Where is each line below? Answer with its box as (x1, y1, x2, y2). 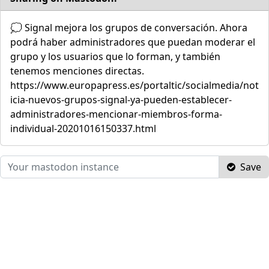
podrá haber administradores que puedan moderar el (10, 35, 255, 49)
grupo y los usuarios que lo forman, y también (10, 49, 220, 63)
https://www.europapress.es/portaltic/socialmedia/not (10, 78, 259, 92)
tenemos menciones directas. (10, 64, 144, 77)
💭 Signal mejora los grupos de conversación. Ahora (10, 20, 247, 34)
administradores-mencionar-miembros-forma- (10, 107, 222, 121)
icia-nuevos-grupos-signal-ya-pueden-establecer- (10, 92, 232, 106)
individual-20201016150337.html (10, 121, 156, 135)
